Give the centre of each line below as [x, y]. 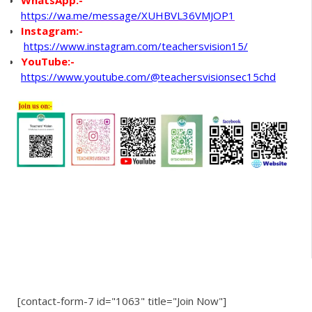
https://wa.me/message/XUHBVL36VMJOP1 [128, 15]
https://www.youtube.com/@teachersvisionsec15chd [148, 76]
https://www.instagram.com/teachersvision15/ [136, 46]
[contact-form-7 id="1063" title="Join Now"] [122, 301]
